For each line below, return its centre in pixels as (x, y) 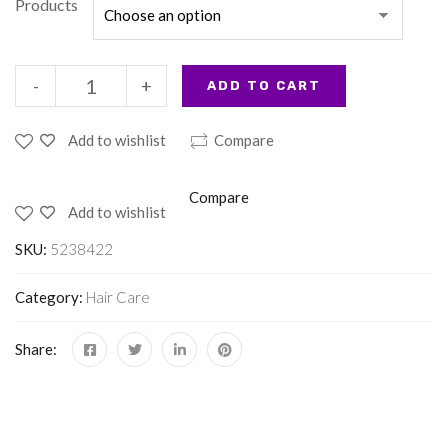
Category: (50, 297)
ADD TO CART (264, 86)
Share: (36, 349)
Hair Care (118, 297)
